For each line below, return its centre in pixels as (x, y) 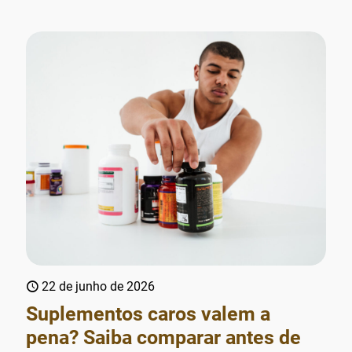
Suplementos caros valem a (148, 313)
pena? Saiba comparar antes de (163, 337)
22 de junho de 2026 (98, 286)
